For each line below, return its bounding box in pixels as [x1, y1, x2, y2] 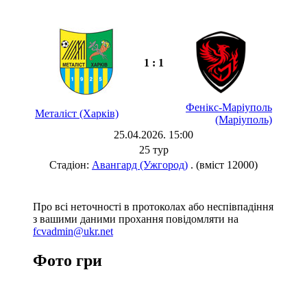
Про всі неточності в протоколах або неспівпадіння [33, 200, 273, 212]
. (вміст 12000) [188, 158, 258, 171]
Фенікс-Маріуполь [186, 101, 272, 113]
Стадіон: [49, 158, 92, 171]
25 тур [138, 143, 169, 156]
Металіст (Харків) [35, 107, 119, 119]
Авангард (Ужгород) [92, 158, 188, 171]
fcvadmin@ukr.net [33, 225, 113, 237]
